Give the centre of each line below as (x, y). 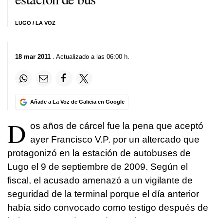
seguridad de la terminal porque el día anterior (103, 194)
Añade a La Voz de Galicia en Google (77, 102)
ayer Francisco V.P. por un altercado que (115, 140)
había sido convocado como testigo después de (108, 208)
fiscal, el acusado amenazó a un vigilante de (100, 181)
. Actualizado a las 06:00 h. (90, 57)
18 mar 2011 (33, 57)
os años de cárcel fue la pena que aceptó (117, 126)
